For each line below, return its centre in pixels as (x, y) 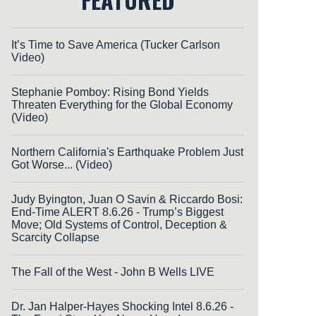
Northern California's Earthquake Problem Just (127, 152)
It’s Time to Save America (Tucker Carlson (116, 45)
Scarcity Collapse (55, 238)
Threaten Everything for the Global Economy (122, 105)
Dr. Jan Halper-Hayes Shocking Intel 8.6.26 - (122, 307)
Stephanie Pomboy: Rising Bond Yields (110, 92)
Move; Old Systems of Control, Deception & (119, 225)
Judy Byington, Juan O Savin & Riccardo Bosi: (127, 200)
